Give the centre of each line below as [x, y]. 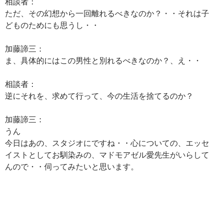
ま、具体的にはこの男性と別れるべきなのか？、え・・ [103, 60]
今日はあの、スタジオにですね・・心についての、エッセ [107, 143]
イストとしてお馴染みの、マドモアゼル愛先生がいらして [107, 154]
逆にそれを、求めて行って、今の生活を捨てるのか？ [99, 96]
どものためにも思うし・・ [52, 25]
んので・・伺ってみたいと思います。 [72, 166]
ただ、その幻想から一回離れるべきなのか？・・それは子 [107, 13]
